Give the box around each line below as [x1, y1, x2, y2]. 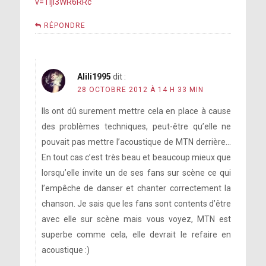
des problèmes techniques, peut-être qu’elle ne [41, 122, 232, 132]
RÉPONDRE [43, 21, 85, 30]
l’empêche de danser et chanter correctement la [41, 183, 232, 194]
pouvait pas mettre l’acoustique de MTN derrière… [41, 137, 232, 147]
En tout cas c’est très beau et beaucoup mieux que [41, 153, 232, 163]
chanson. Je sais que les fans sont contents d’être [41, 199, 232, 209]
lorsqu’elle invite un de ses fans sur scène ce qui [41, 168, 232, 178]
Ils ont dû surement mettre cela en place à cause [41, 106, 232, 116]
